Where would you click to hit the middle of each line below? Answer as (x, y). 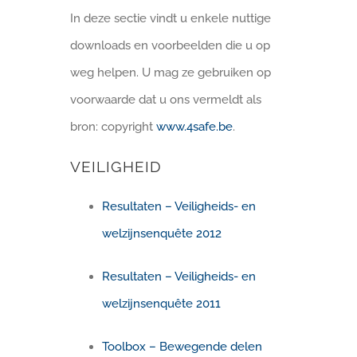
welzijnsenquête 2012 (162, 234)
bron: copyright (114, 126)
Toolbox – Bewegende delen (182, 347)
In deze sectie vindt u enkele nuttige (171, 18)
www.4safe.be (195, 126)
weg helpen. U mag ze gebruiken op (171, 72)
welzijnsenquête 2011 (162, 304)
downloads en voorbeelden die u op (171, 45)
